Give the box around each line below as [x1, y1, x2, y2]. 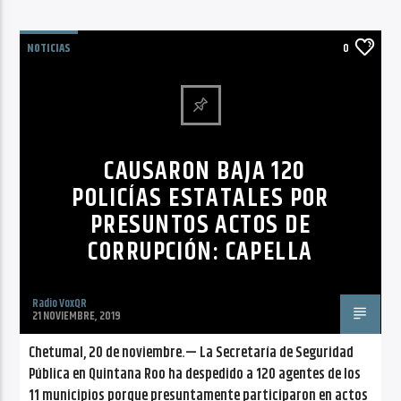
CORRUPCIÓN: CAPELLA [88, 232, 313, 272]
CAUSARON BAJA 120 [104, 151, 306, 192]
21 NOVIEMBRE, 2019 [32, 306, 122, 325]
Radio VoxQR [32, 294, 88, 312]
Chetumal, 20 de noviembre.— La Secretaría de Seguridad [29, 341, 354, 364]
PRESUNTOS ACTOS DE [90, 205, 311, 245]
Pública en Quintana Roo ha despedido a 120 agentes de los [29, 363, 362, 386]
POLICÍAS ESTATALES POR [72, 178, 329, 218]
